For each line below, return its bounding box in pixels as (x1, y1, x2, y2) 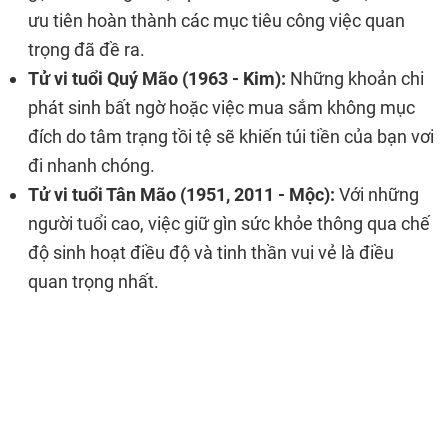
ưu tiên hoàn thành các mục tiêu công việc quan (28, 10, 405, 31)
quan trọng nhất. (28, 271, 159, 292)
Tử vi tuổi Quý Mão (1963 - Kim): (28, 68, 286, 89)
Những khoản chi (286, 68, 424, 89)
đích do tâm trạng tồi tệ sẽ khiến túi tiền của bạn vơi (28, 126, 434, 147)
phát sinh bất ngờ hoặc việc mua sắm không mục (28, 97, 415, 118)
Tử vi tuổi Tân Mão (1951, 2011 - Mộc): (28, 184, 339, 205)
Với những (339, 184, 419, 205)
